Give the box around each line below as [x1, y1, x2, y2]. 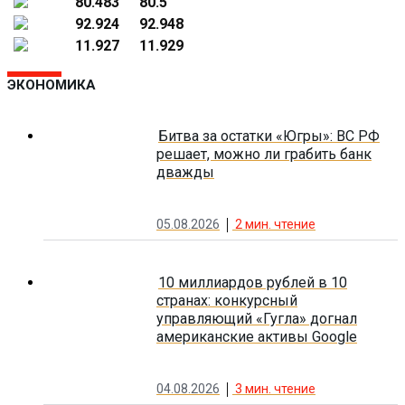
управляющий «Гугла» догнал [156, 310, 357, 328]
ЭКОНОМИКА [7, 77, 96, 94]
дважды [156, 163, 214, 181]
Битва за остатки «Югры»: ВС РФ [158, 127, 380, 145]
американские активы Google [156, 328, 357, 346]
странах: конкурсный [156, 292, 297, 310]
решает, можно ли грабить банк [156, 145, 372, 163]
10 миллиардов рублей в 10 [158, 274, 347, 292]
